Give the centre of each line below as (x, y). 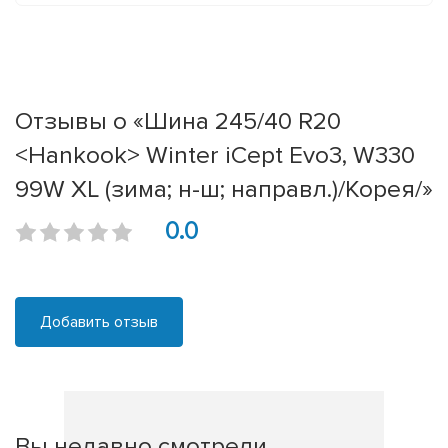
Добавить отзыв (99, 322)
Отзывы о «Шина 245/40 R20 (178, 121)
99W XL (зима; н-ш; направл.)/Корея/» (224, 189)
